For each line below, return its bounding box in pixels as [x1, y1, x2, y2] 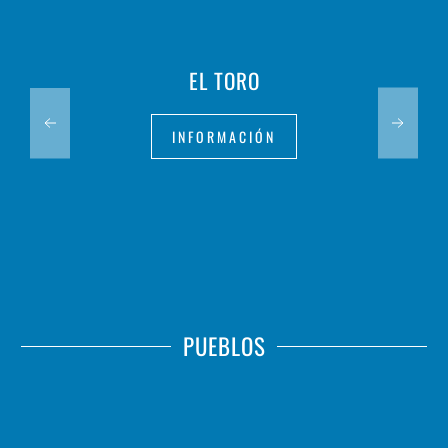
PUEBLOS [182, 329, 266, 363]
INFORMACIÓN [172, 126, 276, 147]
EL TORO [188, 65, 260, 96]
